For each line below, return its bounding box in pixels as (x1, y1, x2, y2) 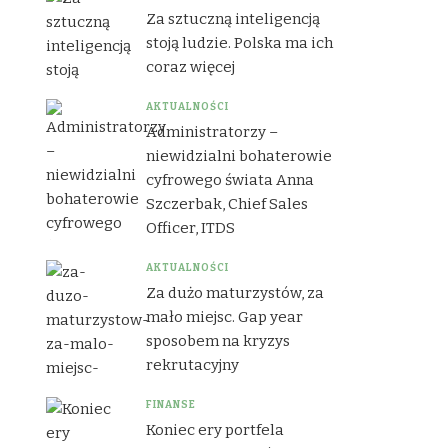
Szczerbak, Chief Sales (146, 194, 308, 213)
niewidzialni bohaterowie (146, 146, 332, 165)
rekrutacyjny (146, 355, 239, 374)
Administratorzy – (146, 122, 278, 141)
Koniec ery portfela (146, 420, 284, 439)
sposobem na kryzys (146, 331, 290, 350)
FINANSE (146, 398, 196, 411)
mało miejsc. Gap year (146, 307, 303, 326)
